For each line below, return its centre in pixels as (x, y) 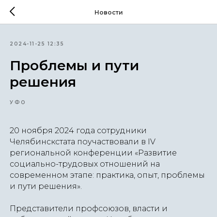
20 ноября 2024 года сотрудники (78, 131)
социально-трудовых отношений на (85, 164)
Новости (108, 12)
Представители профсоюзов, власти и (89, 209)
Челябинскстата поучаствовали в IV (83, 142)
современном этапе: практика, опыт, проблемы (107, 175)
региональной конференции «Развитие (93, 153)
